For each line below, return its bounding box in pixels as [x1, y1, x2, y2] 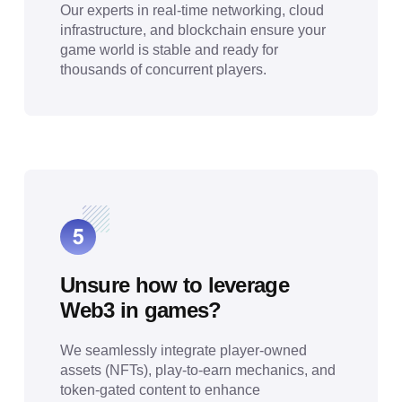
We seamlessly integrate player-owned [59, 343, 307, 358]
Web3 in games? [59, 298, 222, 322]
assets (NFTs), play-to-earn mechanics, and [59, 363, 336, 378]
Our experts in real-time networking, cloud [59, 3, 324, 18]
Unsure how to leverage [59, 273, 289, 297]
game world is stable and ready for [59, 42, 278, 57]
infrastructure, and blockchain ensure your [59, 22, 326, 38]
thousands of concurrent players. [59, 62, 267, 77]
